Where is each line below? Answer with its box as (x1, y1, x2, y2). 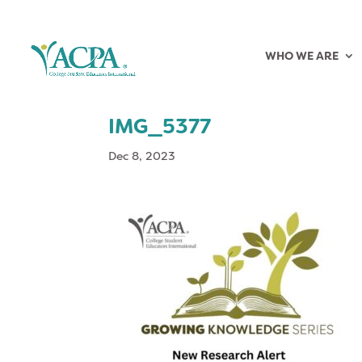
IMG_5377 (108, 113, 212, 140)
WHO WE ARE (265, 48, 339, 63)
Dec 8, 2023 (108, 149, 176, 163)
